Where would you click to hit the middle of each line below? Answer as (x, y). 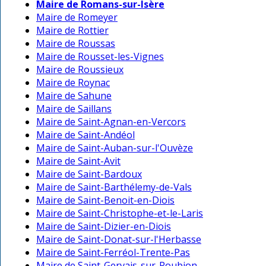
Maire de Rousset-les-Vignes (100, 57)
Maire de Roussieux (80, 70)
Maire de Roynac (73, 83)
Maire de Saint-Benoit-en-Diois (105, 200)
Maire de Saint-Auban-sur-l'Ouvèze (115, 148)
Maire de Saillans (74, 109)
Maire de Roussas (76, 44)
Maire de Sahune (74, 96)
